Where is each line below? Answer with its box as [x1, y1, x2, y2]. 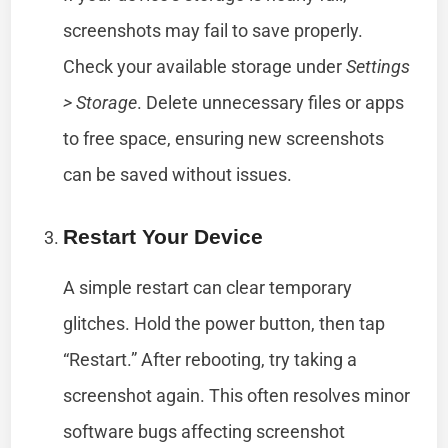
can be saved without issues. [63, 163, 293, 185]
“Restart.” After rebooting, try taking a [63, 348, 358, 370]
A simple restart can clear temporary [63, 276, 353, 298]
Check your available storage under [63, 55, 347, 77]
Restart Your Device [63, 224, 264, 248]
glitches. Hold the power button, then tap [63, 312, 386, 334]
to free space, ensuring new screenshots [63, 127, 385, 149]
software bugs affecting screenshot [63, 420, 346, 442]
